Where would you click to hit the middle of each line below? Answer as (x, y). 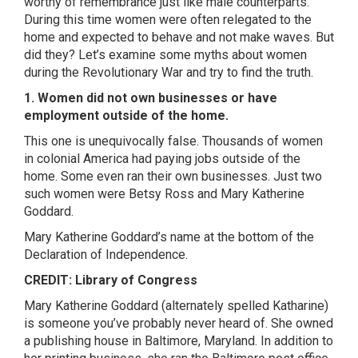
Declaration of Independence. (106, 255)
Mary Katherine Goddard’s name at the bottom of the (169, 237)
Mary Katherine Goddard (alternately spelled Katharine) (176, 306)
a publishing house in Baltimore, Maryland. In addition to (179, 341)
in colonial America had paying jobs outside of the (162, 159)
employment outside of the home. (126, 115)
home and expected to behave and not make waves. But (179, 37)
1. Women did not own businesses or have (151, 98)
